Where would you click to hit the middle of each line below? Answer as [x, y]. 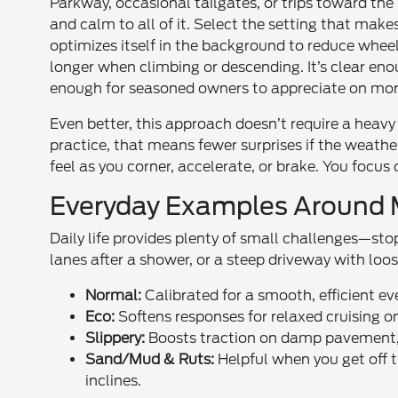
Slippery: [115, 338]
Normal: [114, 295]
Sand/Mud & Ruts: [150, 359]
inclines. [114, 380]
